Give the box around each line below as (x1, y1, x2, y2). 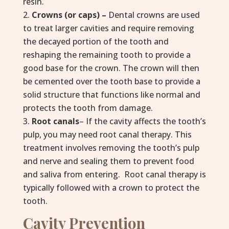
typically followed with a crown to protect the (22, 182, 199, 193)
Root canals (31, 116, 79, 127)
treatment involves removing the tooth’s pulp (22, 142, 199, 153)
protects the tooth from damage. (22, 102, 153, 113)
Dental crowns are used (106, 9, 200, 20)
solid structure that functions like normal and (22, 89, 200, 100)
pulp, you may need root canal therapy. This (22, 129, 192, 140)
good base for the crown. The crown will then (22, 62, 199, 74)
